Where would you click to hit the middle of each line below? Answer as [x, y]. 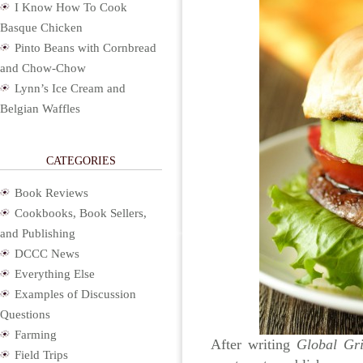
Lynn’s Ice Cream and [70, 88]
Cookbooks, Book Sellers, [81, 213]
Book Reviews [51, 193]
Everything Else [55, 274]
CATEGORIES [81, 161]
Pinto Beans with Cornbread [85, 48]
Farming [36, 335]
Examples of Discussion [75, 294]
